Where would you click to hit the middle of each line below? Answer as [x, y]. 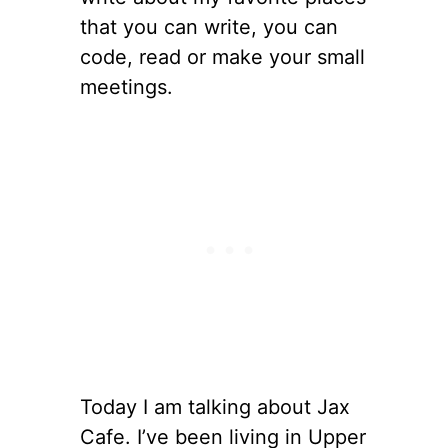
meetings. [126, 86]
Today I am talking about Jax [215, 406]
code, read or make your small [222, 56]
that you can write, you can [209, 26]
